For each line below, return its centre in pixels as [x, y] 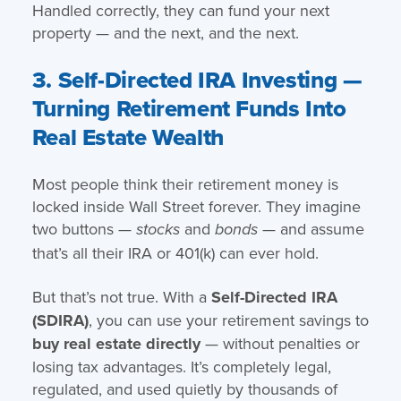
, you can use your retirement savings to [228, 320]
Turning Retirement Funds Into [189, 108]
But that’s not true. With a [121, 296]
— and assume [311, 228]
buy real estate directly [116, 343]
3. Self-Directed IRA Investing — [197, 79]
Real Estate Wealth [128, 137]
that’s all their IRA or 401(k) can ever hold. [175, 252]
